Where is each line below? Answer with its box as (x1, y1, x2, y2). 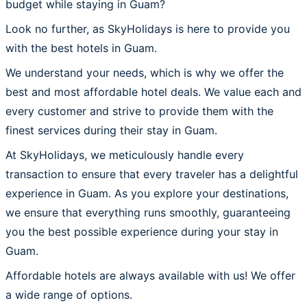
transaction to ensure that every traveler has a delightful (5, 167, 298, 181)
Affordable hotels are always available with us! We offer (5, 268, 295, 282)
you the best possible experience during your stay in (5, 224, 278, 238)
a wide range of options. (5, 287, 132, 302)
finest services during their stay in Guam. (5, 123, 217, 137)
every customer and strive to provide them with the (5, 103, 273, 118)
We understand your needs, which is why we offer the (5, 65, 284, 79)
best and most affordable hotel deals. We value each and (5, 84, 302, 99)
